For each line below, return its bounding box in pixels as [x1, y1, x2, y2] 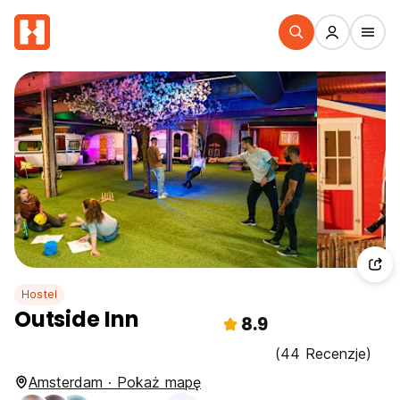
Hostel [21, 287, 58, 301]
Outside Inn [14, 304, 139, 334]
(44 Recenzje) [275, 345, 371, 362]
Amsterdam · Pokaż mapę [29, 373, 201, 391]
